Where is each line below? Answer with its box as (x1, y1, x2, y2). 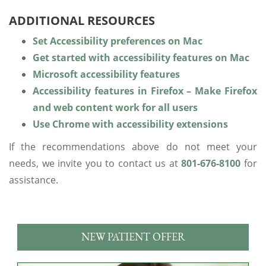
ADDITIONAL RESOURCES (9, 12, 155, 28)
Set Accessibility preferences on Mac (33, 34, 202, 47)
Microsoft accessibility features (33, 67, 180, 81)
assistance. (9, 173, 58, 186)
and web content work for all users (33, 100, 198, 114)
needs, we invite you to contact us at (9, 156, 182, 170)
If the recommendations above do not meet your (9, 140, 257, 153)
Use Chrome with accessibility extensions (33, 117, 228, 131)
